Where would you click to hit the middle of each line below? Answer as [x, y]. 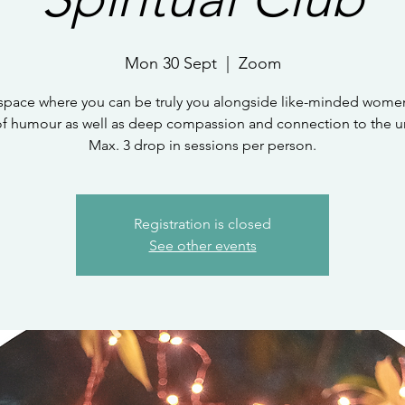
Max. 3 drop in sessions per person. [202, 145]
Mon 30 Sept [170, 63]
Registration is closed [202, 224]
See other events [202, 245]
